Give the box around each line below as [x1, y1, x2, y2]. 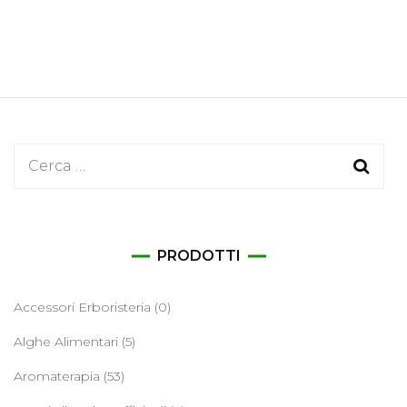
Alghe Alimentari [14, 333, 118, 350]
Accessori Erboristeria [14, 298, 151, 315]
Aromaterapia [14, 367, 100, 384]
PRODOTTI [157, 246, 241, 264]
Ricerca [27, 155, 84, 174]
